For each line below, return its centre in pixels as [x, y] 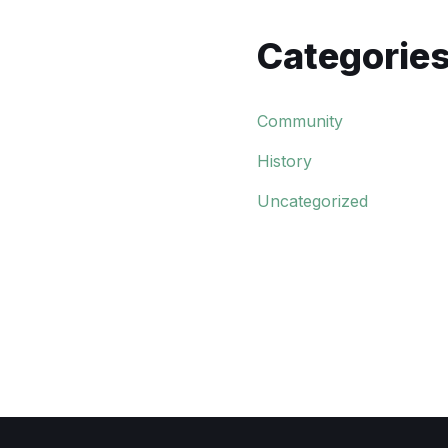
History [284, 161]
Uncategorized [312, 201]
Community [299, 121]
